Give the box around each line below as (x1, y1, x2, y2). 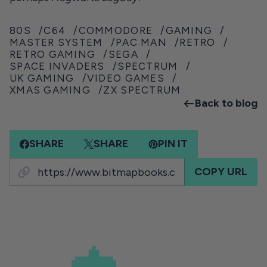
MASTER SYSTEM (10, 36, 103, 48)
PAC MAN (115, 36, 167, 48)
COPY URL (194, 165, 247, 178)
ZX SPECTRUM (103, 84, 181, 96)
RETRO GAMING (10, 48, 96, 60)
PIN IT (158, 137, 188, 150)
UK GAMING (10, 72, 74, 84)
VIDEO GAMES (86, 72, 164, 84)
